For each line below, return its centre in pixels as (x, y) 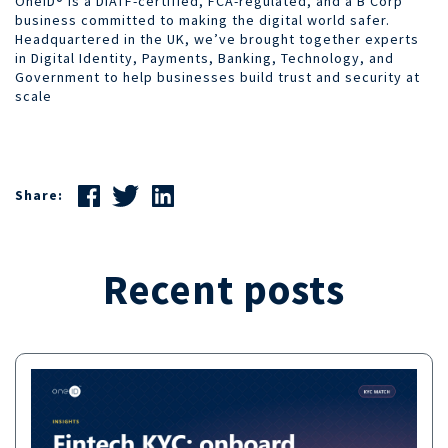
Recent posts (224, 289)
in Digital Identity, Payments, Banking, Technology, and (204, 57)
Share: (39, 195)
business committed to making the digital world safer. (202, 19)
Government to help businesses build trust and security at (217, 76)
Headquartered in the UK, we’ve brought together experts (217, 38)
